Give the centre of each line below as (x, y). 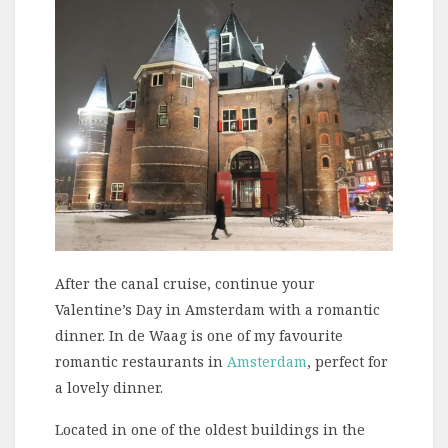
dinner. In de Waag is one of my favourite (199, 335)
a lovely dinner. (109, 387)
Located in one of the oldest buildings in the (210, 429)
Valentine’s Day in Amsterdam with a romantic (217, 309)
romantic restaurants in (141, 361)
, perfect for (347, 361)
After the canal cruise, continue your (185, 283)
